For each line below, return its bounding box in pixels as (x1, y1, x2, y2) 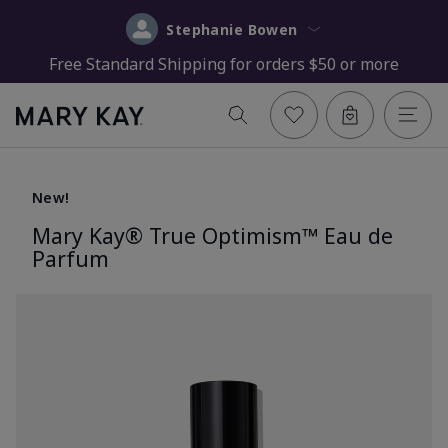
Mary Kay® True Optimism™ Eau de (32, 220, 393, 250)
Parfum (32, 243, 109, 273)
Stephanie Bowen (247, 19, 298, 39)
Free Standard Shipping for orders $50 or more (49, 52, 399, 75)
